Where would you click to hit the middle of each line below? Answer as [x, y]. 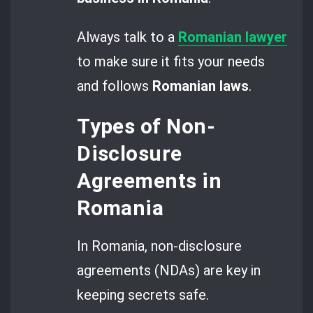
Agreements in [149, 180]
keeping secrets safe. [143, 295]
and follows [115, 86]
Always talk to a [128, 37]
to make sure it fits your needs [171, 61]
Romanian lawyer [233, 37]
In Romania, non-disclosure [160, 246]
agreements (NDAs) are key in [169, 271]
